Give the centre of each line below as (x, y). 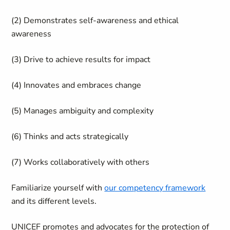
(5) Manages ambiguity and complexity (83, 111)
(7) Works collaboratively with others (82, 162)
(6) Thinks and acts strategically (70, 137)
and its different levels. (54, 201)
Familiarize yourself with (58, 188)
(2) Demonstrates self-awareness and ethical (95, 21)
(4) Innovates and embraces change (76, 85)
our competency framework (155, 188)
